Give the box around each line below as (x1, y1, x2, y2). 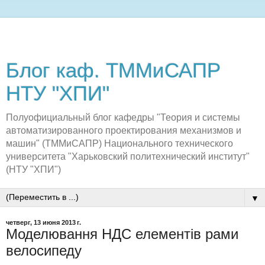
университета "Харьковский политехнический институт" (6, 151, 250, 161)
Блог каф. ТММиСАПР (6, 59, 221, 82)
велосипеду (6, 243, 82, 258)
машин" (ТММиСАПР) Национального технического (6, 138, 233, 148)
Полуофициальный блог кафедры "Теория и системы (6, 112, 240, 122)
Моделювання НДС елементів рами (6, 226, 238, 242)
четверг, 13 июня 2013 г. (6, 219, 81, 226)
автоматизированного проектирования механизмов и (6, 125, 241, 135)
